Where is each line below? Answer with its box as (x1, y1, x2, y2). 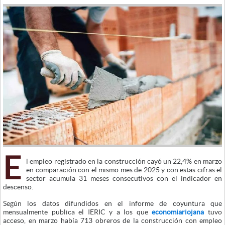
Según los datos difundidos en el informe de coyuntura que (3, 199, 222, 207)
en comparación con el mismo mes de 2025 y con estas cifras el (26, 165, 222, 174)
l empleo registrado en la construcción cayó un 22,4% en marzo (26, 157, 222, 165)
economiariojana (152, 207, 204, 216)
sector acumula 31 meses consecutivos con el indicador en (26, 174, 222, 182)
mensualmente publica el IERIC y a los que (3, 207, 152, 216)
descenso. (3, 182, 33, 191)
